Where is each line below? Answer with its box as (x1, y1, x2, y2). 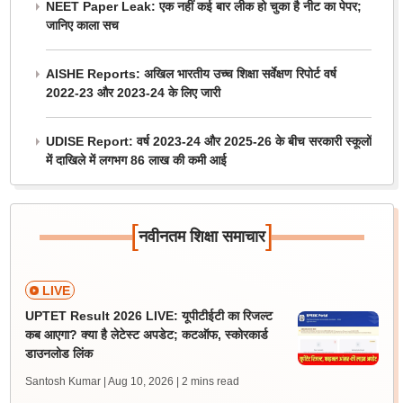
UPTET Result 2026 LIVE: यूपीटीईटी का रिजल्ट (24, 309, 273, 323)
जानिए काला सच (45, 18, 119, 32)
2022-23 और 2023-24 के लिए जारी (45, 85, 220, 100)
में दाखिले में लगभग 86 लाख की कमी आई (45, 153, 227, 167)
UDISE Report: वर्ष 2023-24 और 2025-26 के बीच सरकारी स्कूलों (45, 134, 372, 148)
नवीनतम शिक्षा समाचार (138, 228, 265, 246)
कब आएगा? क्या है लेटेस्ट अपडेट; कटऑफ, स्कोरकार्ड (24, 327, 268, 342)
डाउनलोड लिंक (24, 346, 93, 361)
